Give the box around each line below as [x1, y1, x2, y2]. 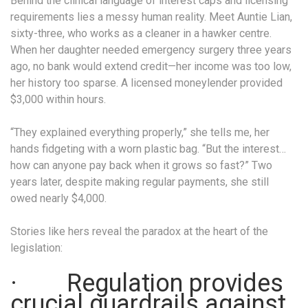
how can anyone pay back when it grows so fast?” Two [10, 158, 272, 172]
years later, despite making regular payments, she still [10, 175, 269, 188]
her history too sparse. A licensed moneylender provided [10, 76, 283, 89]
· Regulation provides [10, 268, 283, 298]
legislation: [10, 241, 63, 254]
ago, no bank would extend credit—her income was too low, [10, 59, 291, 73]
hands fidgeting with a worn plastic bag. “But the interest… [10, 142, 286, 155]
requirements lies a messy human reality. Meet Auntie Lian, [10, 10, 292, 23]
